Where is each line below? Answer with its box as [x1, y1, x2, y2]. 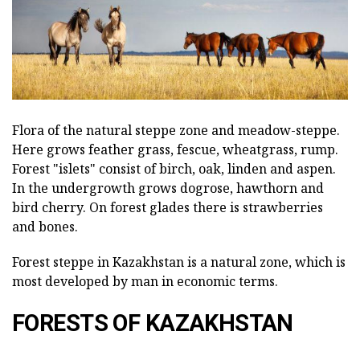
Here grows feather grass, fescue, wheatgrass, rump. [12, 140, 338, 158]
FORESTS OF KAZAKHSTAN [12, 309, 293, 337]
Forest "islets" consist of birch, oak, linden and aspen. [12, 159, 336, 178]
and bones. [12, 217, 78, 235]
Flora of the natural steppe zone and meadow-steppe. [12, 121, 340, 139]
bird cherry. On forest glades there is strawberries [12, 198, 323, 216]
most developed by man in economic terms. [12, 272, 278, 290]
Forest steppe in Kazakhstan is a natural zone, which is [12, 252, 346, 271]
